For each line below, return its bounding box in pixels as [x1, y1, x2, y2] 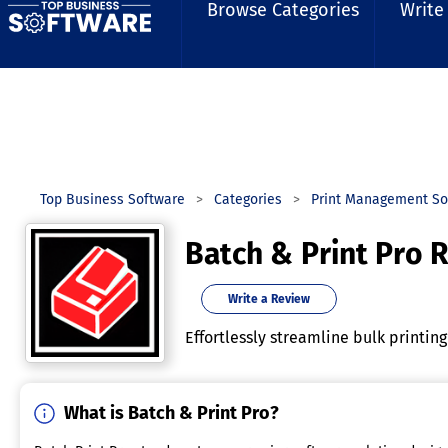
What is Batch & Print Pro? [64, 402, 279, 424]
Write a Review [228, 292, 310, 306]
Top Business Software [40, 191, 185, 208]
